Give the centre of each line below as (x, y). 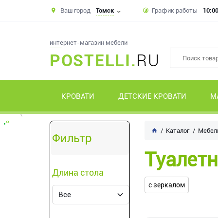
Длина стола (78, 173)
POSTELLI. (93, 60)
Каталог (178, 131)
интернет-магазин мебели (89, 43)
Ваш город (75, 10)
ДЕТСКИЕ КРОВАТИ (153, 96)
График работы (175, 10)
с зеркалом (167, 185)
